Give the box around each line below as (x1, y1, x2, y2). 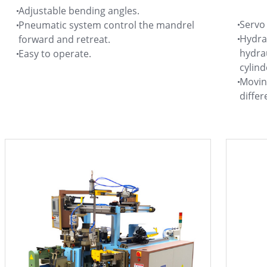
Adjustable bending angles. (18, 4, 139, 17)
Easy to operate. (18, 46, 91, 60)
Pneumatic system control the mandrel (18, 18, 194, 32)
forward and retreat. (18, 32, 110, 46)
